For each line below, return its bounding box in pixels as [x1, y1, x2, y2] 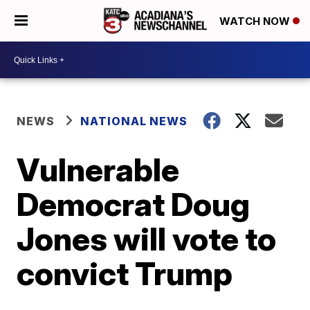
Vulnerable [17, 150, 180, 189]
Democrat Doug [17, 185, 250, 224]
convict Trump [17, 254, 233, 293]
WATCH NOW [219, 15, 293, 28]
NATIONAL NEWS [80, 114, 188, 128]
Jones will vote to [17, 219, 277, 258]
